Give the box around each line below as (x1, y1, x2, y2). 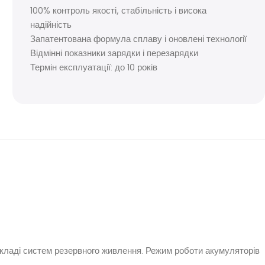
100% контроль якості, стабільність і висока (30, 5, 206, 16)
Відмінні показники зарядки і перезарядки (30, 47, 198, 59)
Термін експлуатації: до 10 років (30, 62, 157, 73)
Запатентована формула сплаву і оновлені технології (30, 33, 247, 44)
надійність (30, 19, 72, 30)
